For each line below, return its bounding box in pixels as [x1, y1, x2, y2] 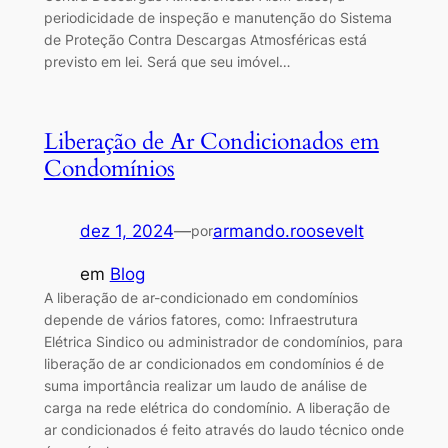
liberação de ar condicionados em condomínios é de [43, 354, 384, 372]
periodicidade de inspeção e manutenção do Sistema [43, 8, 392, 26]
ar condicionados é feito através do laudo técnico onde [43, 420, 404, 438]
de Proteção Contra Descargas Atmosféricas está [43, 30, 367, 48]
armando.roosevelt [212, 220, 364, 241]
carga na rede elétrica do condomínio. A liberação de [43, 398, 390, 416]
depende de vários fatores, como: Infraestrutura [43, 310, 358, 328]
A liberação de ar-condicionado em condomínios [43, 288, 358, 306]
